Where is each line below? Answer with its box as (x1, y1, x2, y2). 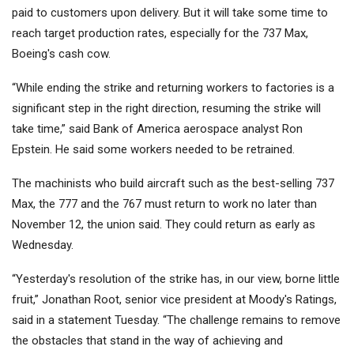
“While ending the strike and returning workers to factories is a (12, 81, 334, 96)
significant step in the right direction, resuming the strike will (12, 101, 321, 116)
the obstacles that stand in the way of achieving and (12, 333, 283, 348)
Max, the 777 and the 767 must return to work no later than (12, 197, 317, 212)
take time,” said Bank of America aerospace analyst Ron (12, 122, 303, 137)
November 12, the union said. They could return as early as (12, 217, 315, 232)
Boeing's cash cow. (12, 47, 111, 62)
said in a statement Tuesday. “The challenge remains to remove (12, 313, 341, 328)
